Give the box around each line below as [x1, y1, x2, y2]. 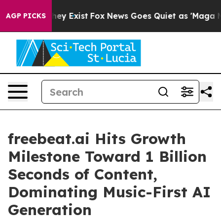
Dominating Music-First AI [8, 183, 211, 201]
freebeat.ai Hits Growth [8, 129, 186, 148]
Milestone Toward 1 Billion [8, 147, 207, 166]
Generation [8, 200, 92, 219]
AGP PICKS [6, 11, 46, 20]
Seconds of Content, [8, 165, 157, 184]
